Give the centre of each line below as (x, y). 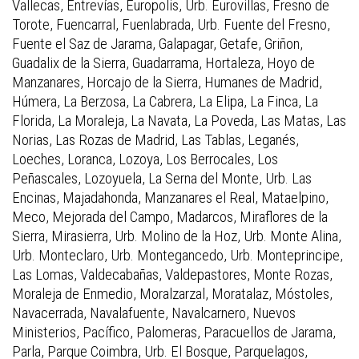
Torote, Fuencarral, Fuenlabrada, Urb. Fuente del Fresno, (171, 25)
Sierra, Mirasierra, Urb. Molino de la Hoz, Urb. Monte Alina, (177, 236)
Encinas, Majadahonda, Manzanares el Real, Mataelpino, (170, 198)
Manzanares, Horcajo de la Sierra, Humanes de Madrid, (167, 83)
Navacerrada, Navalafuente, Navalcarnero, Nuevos (154, 313)
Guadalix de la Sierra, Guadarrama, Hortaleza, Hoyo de (163, 63)
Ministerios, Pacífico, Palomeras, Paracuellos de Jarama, (174, 333)
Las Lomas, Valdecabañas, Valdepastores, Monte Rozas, (172, 275)
